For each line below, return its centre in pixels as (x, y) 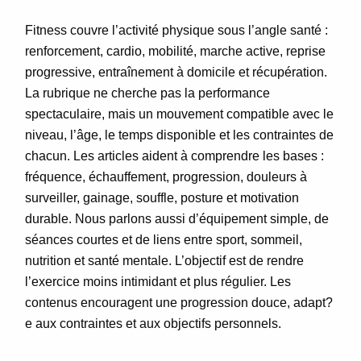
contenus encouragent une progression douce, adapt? (178, 302)
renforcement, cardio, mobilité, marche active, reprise (175, 51)
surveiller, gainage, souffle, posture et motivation (162, 197)
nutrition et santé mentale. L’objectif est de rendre (164, 260)
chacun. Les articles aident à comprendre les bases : (174, 156)
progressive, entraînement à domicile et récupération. (176, 72)
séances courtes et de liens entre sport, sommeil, (163, 239)
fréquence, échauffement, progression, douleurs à (166, 176)
